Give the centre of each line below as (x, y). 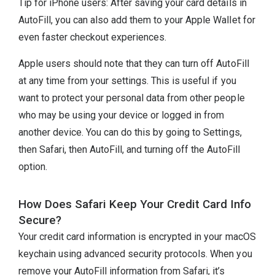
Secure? (40, 220)
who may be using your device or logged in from (122, 115)
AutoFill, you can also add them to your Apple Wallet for (137, 20)
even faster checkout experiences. (93, 37)
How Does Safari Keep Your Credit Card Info (135, 204)
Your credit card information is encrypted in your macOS (137, 237)
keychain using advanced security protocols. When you (135, 254)
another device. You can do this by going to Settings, (130, 132)
